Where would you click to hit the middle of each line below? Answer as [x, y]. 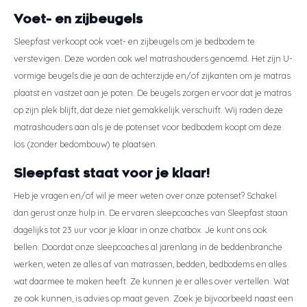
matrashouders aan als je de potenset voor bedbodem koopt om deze [148, 126]
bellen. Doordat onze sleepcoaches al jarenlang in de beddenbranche [148, 246]
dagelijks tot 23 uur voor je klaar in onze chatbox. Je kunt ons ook [140, 229]
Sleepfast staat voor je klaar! [112, 173]
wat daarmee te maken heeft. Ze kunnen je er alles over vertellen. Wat [151, 281]
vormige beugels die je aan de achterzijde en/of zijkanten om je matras [152, 75]
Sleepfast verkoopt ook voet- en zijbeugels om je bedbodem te [134, 41]
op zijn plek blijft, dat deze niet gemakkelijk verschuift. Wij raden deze [148, 109]
